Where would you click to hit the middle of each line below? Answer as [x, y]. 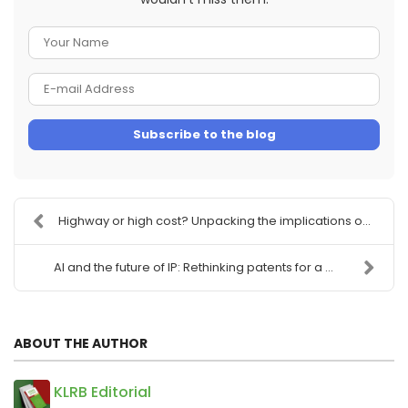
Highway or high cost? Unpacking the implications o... [214, 220]
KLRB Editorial [102, 392]
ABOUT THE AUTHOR [81, 343]
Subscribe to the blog [204, 134]
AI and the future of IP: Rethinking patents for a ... [194, 267]
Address [232, 135]
